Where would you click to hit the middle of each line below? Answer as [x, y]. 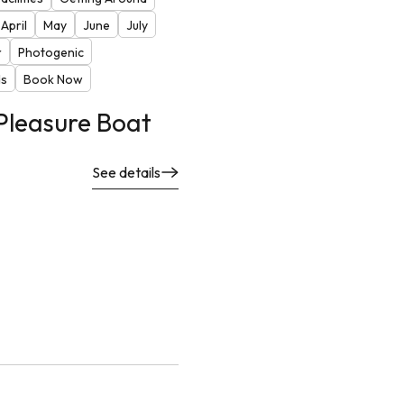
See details [126, 172]
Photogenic [50, 52]
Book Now [53, 79]
